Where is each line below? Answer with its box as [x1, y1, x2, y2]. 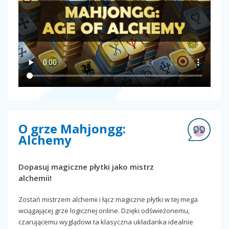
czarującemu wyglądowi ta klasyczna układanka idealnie [18, 217, 193, 226]
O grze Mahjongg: [18, 120, 126, 137]
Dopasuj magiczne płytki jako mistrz [18, 161, 154, 172]
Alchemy [18, 131, 72, 148]
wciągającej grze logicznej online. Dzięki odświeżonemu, [18, 205, 190, 215]
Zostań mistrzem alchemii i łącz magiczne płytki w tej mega [18, 194, 198, 204]
